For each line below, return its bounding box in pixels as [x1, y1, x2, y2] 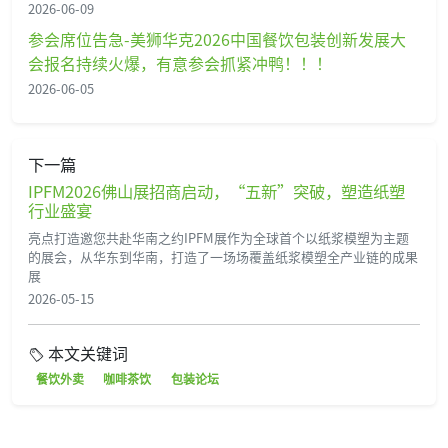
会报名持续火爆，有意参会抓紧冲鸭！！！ [28, 50, 332, 75]
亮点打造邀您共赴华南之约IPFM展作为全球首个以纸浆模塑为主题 [28, 227, 409, 247]
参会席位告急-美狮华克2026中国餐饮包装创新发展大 [28, 26, 406, 51]
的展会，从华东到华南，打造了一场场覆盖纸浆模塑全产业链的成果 [28, 246, 418, 266]
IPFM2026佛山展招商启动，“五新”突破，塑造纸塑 [28, 178, 405, 203]
